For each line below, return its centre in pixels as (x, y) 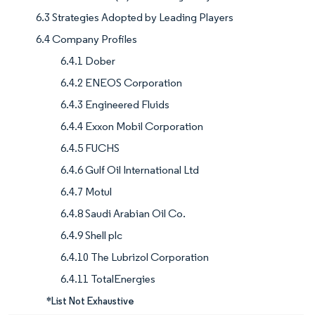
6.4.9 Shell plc (91, 236)
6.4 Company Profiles (86, 39)
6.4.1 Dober (88, 61)
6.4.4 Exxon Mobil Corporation (132, 127)
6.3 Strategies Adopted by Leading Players (135, 18)
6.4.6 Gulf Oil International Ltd (130, 170)
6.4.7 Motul (86, 192)
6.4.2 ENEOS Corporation (121, 83)
